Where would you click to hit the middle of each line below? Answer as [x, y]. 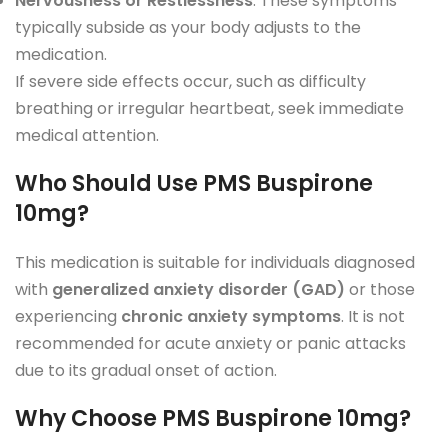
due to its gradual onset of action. [146, 370]
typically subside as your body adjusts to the [188, 27]
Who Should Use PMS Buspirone [194, 183]
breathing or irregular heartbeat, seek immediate [209, 108]
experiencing [68, 316]
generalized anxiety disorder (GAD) [198, 289]
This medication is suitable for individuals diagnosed [215, 262]
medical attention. [87, 135]
